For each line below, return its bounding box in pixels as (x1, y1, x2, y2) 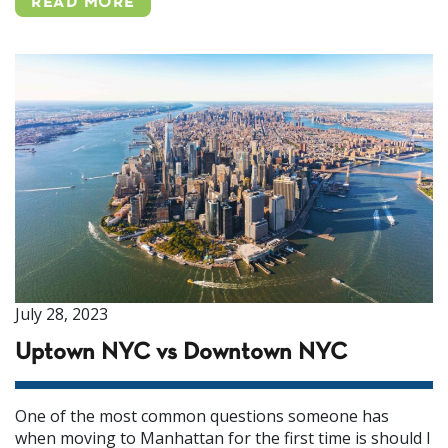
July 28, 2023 (15, 302, 108, 325)
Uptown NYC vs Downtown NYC (15, 341, 347, 364)
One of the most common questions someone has (15, 404, 389, 427)
